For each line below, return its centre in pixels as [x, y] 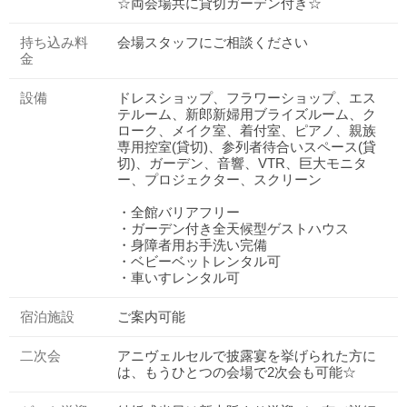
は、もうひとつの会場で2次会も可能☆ [237, 373]
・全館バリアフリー [179, 213]
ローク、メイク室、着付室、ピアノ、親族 [247, 131]
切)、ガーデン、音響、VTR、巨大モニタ [242, 164]
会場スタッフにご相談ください [213, 43]
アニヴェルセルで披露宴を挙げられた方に [247, 357]
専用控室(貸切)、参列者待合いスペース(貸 [247, 148]
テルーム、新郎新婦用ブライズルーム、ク [247, 115]
